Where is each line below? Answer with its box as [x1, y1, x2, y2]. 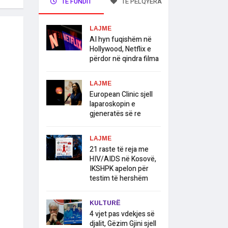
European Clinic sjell [90, 89, 153, 100]
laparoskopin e [90, 99, 135, 110]
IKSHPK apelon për [90, 163, 149, 175]
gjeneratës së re [90, 108, 141, 120]
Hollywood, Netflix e [90, 44, 151, 55]
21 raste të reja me [90, 144, 149, 155]
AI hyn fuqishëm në [90, 34, 152, 45]
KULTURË [90, 199, 121, 207]
